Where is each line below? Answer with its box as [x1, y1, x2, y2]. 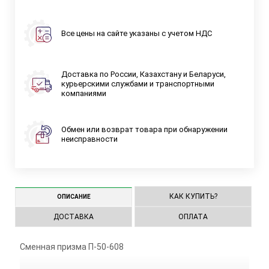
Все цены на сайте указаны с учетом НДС [61, 28, 212, 38]
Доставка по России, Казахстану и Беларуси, [61, 69, 226, 79]
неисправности [61, 134, 118, 144]
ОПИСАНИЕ [56, 193, 91, 201]
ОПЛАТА [178, 213, 208, 222]
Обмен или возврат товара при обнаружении [61, 124, 228, 134]
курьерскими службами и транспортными [61, 79, 214, 88]
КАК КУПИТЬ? [169, 192, 217, 201]
